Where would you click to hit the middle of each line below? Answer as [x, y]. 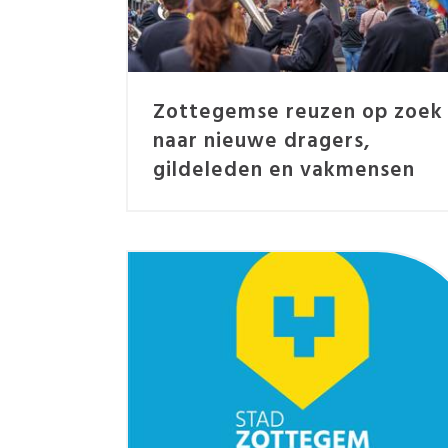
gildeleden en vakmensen [284, 170]
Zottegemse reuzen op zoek [298, 112]
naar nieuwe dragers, [262, 141]
